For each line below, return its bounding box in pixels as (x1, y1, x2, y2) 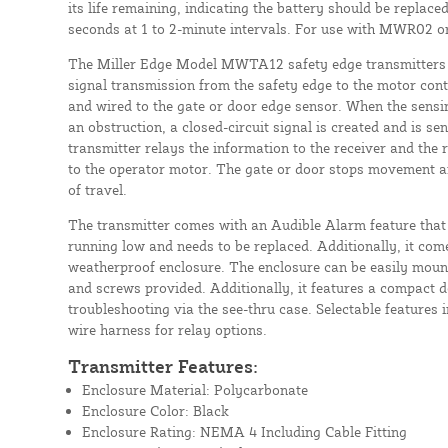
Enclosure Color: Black (81, 401, 229, 419)
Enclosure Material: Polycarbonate (81, 380, 308, 398)
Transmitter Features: (67, 354, 258, 377)
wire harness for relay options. (67, 320, 267, 338)
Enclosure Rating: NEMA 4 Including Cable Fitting (81, 422, 407, 440)
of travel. (67, 180, 127, 198)
